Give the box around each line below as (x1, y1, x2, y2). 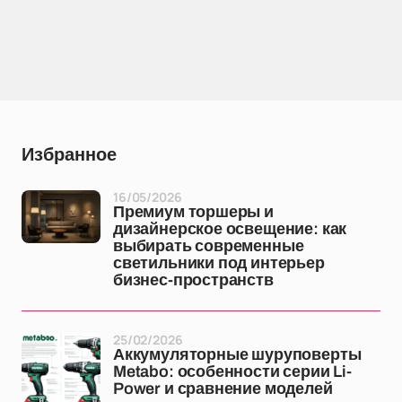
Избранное (22, 144, 117, 164)
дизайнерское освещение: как (113, 220, 347, 238)
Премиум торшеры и (113, 203, 274, 221)
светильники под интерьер (113, 254, 325, 272)
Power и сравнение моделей (113, 380, 333, 398)
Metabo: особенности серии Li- (113, 363, 352, 380)
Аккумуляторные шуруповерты (113, 345, 362, 363)
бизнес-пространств (113, 271, 274, 289)
